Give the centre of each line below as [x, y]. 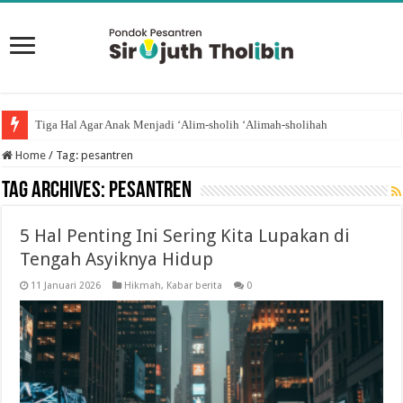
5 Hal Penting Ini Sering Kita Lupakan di [185, 236]
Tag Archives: [56, 191]
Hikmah [143, 286]
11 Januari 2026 [66, 286]
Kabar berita [195, 286]
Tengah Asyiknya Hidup [117, 259]
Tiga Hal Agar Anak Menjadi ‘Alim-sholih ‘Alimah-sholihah [182, 125]
